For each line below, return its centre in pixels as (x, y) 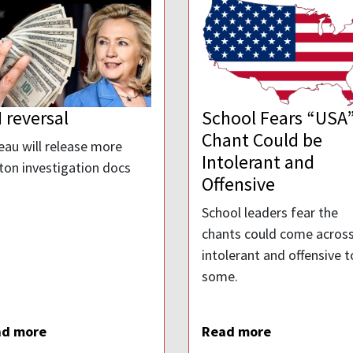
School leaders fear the (270, 213)
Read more (236, 332)
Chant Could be (262, 140)
